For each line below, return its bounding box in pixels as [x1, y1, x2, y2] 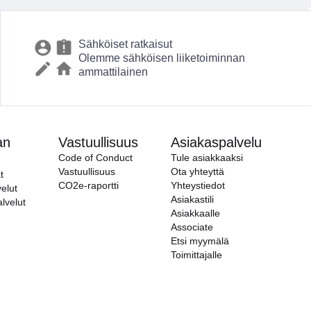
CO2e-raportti [58, 180, 119, 191]
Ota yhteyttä [171, 166, 224, 177]
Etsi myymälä [171, 235, 229, 246]
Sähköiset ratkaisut [78, 38, 172, 50]
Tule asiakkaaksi [171, 152, 243, 163]
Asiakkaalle [171, 208, 220, 219]
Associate [171, 221, 213, 233]
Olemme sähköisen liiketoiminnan [78, 52, 245, 64]
